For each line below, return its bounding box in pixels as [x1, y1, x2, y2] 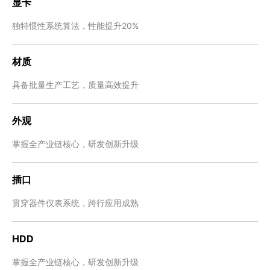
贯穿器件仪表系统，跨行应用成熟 [12, 198, 139, 208]
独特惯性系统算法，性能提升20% [12, 20, 139, 31]
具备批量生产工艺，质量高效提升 [12, 80, 139, 90]
